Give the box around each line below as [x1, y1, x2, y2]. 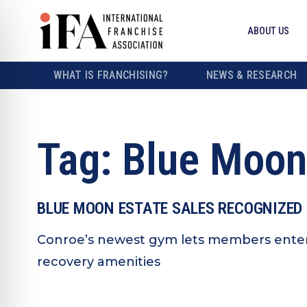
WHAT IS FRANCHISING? [53, 69, 169, 82]
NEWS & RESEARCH [206, 69, 297, 82]
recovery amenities [37, 254, 160, 269]
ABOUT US [247, 25, 289, 36]
